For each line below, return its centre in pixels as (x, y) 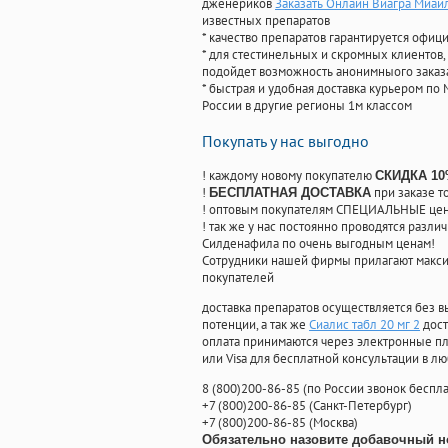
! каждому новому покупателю (288, 176)
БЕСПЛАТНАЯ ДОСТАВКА (290, 193)
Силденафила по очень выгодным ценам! (318, 244)
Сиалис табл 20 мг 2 (364, 325)
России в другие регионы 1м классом (307, 106)
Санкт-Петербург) (362, 406)
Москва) (335, 423)
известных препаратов (266, 21)
